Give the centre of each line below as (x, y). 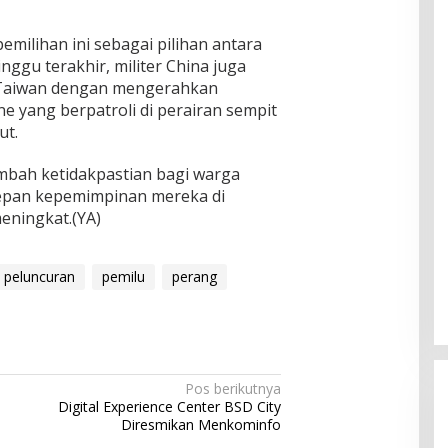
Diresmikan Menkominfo (201, 424)
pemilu (123, 276)
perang (194, 276)
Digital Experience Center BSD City (170, 406)
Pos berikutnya (233, 388)
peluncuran (39, 276)
